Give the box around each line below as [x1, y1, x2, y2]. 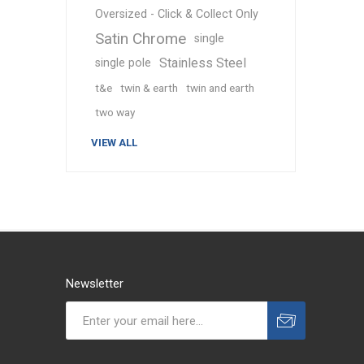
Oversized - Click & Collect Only [94, 7, 258, 22]
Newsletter [65, 276, 123, 292]
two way [94, 106, 135, 119]
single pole [94, 56, 151, 71]
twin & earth [119, 81, 178, 95]
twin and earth [185, 81, 254, 95]
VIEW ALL [90, 136, 137, 149]
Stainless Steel [158, 55, 246, 71]
